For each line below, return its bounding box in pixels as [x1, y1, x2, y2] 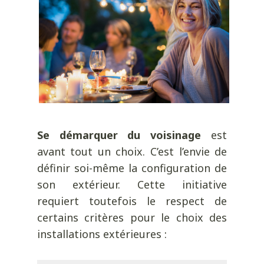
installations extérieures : [37, 227, 167, 242]
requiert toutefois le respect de [37, 194, 227, 209]
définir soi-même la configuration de [37, 161, 227, 176]
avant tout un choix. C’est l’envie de [37, 144, 227, 159]
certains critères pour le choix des [37, 210, 227, 225]
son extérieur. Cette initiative [37, 177, 227, 192]
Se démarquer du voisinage [37, 128, 202, 143]
